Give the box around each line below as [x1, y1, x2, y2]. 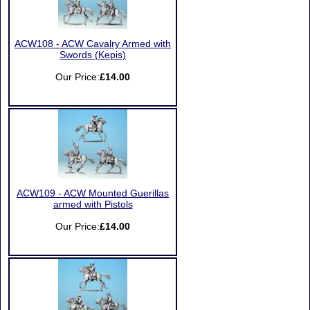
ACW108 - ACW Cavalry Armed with [15, 39, 171, 49]
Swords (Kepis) [60, 50, 126, 60]
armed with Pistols [53, 199, 133, 210]
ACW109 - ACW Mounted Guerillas [17, 188, 169, 199]
